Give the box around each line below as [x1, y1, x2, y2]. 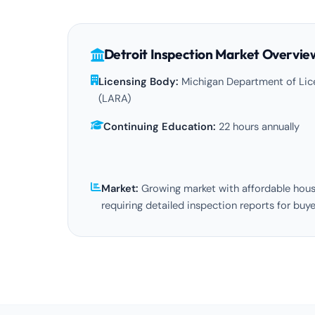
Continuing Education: [103, 120, 216, 134]
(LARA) [98, 91, 131, 105]
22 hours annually [216, 120, 300, 134]
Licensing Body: [98, 75, 179, 89]
